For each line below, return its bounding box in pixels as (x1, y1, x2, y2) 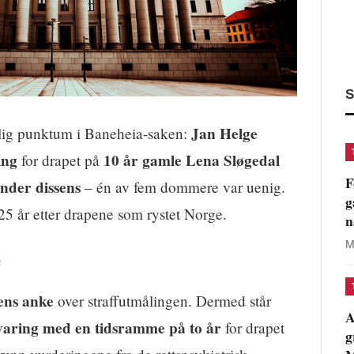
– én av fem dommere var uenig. (81, 177, 285, 198)
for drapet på (17, 150, 104, 171)
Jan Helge (191, 122, 258, 145)
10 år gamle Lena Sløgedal (104, 149, 280, 172)
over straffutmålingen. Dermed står (54, 291, 271, 311)
